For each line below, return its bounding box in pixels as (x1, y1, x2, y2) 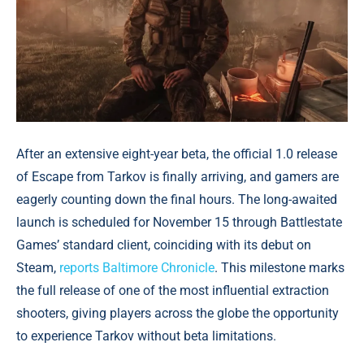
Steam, (16, 260, 59, 276)
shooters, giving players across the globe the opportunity (16, 305, 339, 322)
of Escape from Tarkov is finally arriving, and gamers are (16, 169, 339, 185)
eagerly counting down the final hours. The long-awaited (16, 192, 337, 208)
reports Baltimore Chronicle (59, 260, 214, 276)
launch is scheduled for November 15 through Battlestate (16, 214, 342, 231)
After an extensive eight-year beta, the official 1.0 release (16, 146, 337, 162)
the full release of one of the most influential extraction (16, 283, 329, 299)
